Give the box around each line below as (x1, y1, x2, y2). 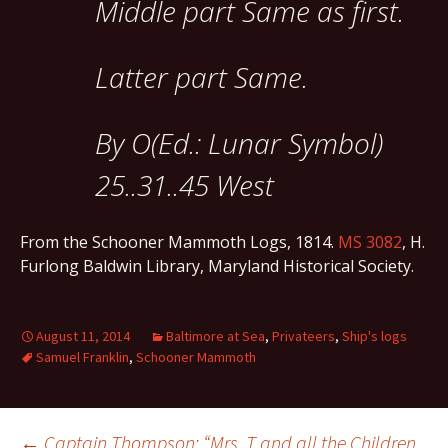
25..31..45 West (95, 166, 274, 204)
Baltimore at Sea (166, 327, 265, 345)
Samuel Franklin (36, 348, 129, 366)
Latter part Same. (95, 58, 308, 96)
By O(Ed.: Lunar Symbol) (95, 124, 383, 162)
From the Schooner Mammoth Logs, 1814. (20, 231, 338, 253)
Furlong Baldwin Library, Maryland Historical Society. (20, 255, 414, 277)
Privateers (272, 327, 335, 345)
